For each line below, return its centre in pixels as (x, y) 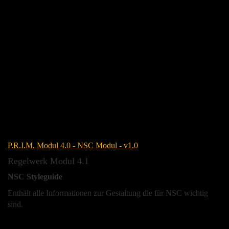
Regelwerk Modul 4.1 (48, 161)
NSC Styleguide (35, 177)
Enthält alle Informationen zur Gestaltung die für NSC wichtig (108, 193)
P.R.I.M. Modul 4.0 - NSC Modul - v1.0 (73, 146)
